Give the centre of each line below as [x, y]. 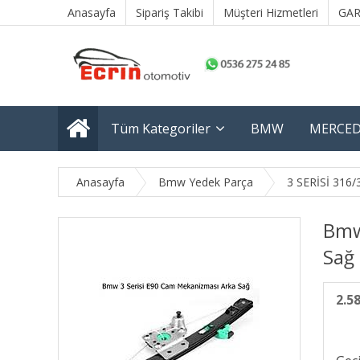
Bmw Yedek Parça [206, 182]
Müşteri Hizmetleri [271, 12]
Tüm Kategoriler [161, 129]
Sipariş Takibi [170, 12]
